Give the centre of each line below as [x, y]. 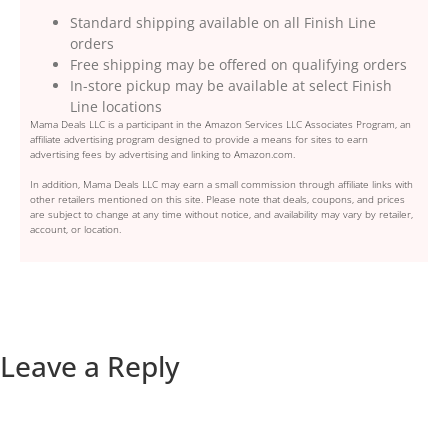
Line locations [116, 107]
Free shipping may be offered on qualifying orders [238, 65]
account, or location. [75, 229]
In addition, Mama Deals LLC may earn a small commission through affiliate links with [221, 184]
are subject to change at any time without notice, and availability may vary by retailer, [221, 214]
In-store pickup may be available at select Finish [231, 86]
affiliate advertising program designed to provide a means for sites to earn [199, 139]
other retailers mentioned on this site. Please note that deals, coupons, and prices [217, 199]
